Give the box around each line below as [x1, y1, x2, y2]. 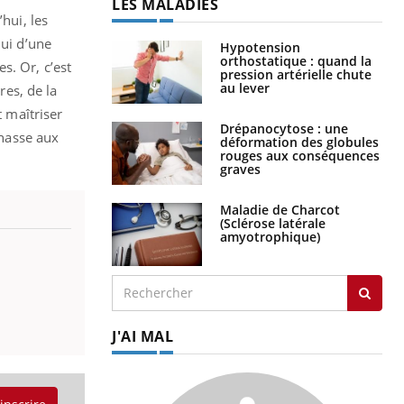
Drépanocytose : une [220, 119, 348, 137]
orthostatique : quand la [220, 51, 372, 69]
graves [220, 160, 261, 178]
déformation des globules [220, 133, 379, 151]
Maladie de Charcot [220, 200, 340, 218]
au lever [220, 78, 270, 96]
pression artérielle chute [220, 65, 372, 83]
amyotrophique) [220, 227, 320, 245]
